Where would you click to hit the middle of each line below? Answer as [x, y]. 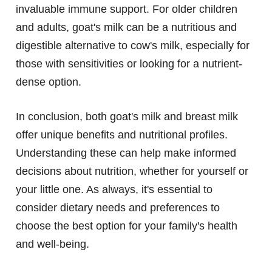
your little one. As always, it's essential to [114, 190]
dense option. [49, 82]
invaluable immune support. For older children [127, 9]
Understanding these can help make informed [126, 153]
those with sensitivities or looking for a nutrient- [129, 64]
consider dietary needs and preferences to [118, 208]
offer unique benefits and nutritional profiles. [122, 135]
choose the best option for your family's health [127, 226]
